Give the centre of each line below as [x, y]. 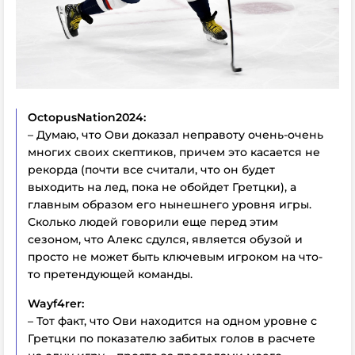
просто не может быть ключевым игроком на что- [175, 256]
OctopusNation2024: [87, 117]
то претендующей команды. [110, 274]
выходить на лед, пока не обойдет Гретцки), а [162, 187]
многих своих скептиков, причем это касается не [174, 152]
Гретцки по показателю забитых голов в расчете [172, 338]
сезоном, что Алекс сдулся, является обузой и [165, 239]
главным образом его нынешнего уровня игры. [170, 204]
